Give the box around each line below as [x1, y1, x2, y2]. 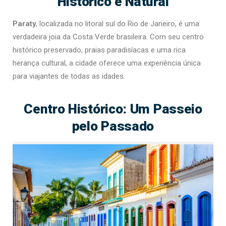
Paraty [13, 19, 36, 28]
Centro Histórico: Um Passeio [24, 100, 202, 117]
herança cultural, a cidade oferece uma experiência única [13, 58, 201, 68]
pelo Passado [72, 118, 154, 134]
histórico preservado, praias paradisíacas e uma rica [13, 45, 186, 54]
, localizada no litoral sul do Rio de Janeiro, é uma [36, 19, 199, 28]
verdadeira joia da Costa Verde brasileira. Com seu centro [13, 32, 204, 41]
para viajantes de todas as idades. [13, 71, 125, 81]
